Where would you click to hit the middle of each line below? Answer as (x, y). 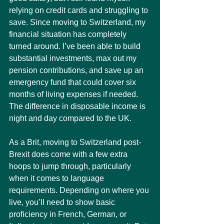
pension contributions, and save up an (77, 70)
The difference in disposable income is (78, 106)
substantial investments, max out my (74, 58)
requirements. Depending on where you (80, 190)
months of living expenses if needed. (74, 94)
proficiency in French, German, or (69, 214)
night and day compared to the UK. (70, 118)
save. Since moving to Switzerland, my (78, 22)
